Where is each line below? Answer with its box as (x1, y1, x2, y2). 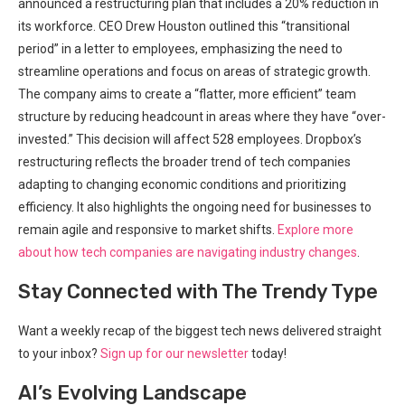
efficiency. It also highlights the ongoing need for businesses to (18, 199, 372, 214)
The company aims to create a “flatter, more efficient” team (18, 86, 356, 101)
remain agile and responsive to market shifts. (18, 221, 278, 237)
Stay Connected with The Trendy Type (18, 278, 378, 304)
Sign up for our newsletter (100, 345, 249, 361)
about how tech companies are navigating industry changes (18, 244, 357, 259)
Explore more (278, 221, 353, 237)
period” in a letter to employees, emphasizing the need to (18, 41, 343, 56)
